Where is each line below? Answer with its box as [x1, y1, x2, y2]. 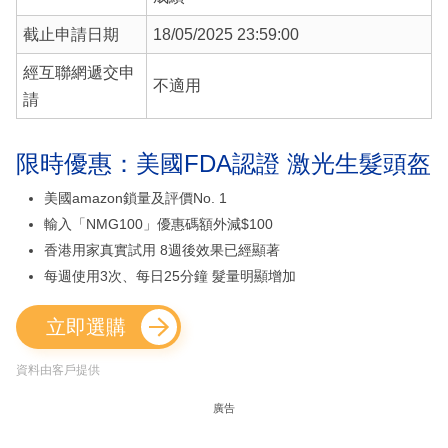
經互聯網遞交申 [22, 64, 135, 82]
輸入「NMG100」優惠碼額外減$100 [44, 215, 273, 232]
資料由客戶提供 [16, 362, 100, 377]
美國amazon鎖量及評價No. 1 [44, 189, 227, 206]
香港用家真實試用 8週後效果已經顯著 [44, 241, 280, 258]
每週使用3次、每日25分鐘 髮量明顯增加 [44, 267, 296, 284]
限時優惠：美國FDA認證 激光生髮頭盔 [16, 149, 431, 177]
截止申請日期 [22, 26, 119, 44]
